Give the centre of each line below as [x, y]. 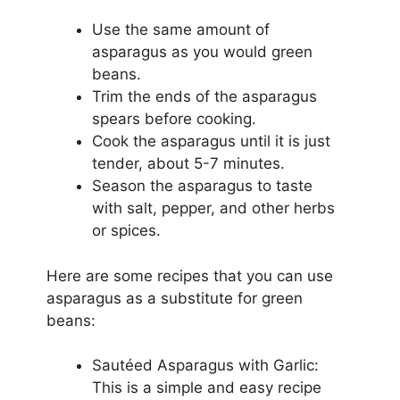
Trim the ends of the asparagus [204, 96]
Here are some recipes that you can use [189, 275]
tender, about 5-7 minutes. [188, 163]
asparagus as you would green [202, 52]
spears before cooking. [174, 119]
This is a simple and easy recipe [206, 387]
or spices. [126, 230]
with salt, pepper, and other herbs [213, 208]
